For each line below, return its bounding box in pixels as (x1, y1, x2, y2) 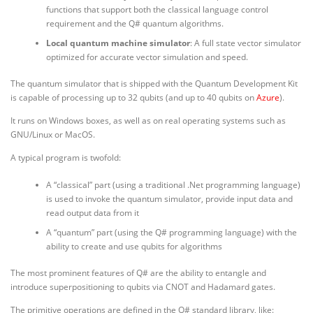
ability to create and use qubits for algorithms (45, 240, 222, 252)
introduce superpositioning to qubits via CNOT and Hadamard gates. (10, 280, 275, 293)
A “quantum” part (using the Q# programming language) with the (45, 226, 297, 238)
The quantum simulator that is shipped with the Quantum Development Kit (10, 77, 298, 89)
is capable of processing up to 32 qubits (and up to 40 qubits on (10, 91, 256, 103)
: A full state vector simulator (189, 36, 301, 49)
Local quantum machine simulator (45, 36, 190, 49)
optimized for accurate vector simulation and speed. (45, 50, 248, 63)
